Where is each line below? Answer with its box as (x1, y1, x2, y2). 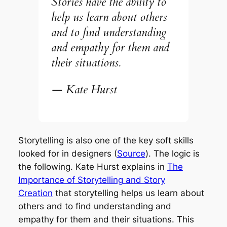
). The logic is (145, 148, 200, 159)
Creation (18, 187, 53, 198)
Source (117, 148, 145, 159)
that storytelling (52, 187, 121, 198)
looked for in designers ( (18, 148, 117, 159)
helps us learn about (121, 187, 204, 198)
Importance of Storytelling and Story (18, 174, 165, 185)
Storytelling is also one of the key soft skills (18, 135, 194, 145)
